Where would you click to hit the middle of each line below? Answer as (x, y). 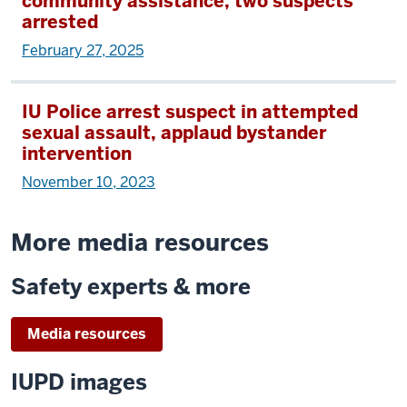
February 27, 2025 (83, 50)
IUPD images (79, 382)
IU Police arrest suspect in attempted (190, 112)
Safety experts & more (131, 287)
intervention (77, 154)
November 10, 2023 (89, 182)
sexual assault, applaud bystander (174, 133)
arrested (60, 22)
